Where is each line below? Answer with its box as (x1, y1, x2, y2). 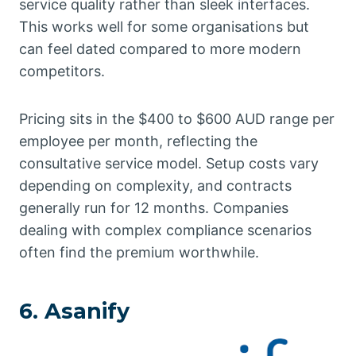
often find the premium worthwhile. (19, 243, 259, 261)
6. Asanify (19, 298, 130, 325)
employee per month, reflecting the (19, 132, 257, 149)
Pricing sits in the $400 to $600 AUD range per (19, 110, 335, 127)
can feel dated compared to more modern (19, 40, 301, 57)
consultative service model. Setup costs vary (19, 154, 319, 172)
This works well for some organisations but (19, 17, 309, 35)
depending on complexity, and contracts (19, 176, 292, 194)
